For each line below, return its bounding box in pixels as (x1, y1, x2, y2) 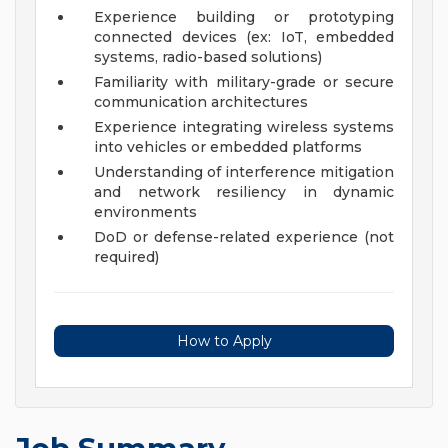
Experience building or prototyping (94, 8, 394, 27)
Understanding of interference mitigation (94, 163, 394, 182)
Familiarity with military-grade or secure (94, 73, 394, 92)
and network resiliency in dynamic (94, 183, 394, 202)
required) (94, 248, 159, 267)
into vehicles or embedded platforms (94, 138, 362, 157)
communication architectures (94, 93, 308, 112)
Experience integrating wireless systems (94, 118, 394, 137)
